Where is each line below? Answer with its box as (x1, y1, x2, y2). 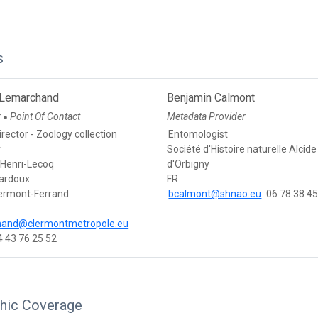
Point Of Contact (10, 111, 81, 123)
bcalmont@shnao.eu (168, 188, 262, 200)
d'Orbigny (167, 158, 210, 170)
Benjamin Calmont (167, 91, 256, 105)
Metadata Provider (167, 111, 246, 123)
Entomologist (168, 128, 229, 141)
